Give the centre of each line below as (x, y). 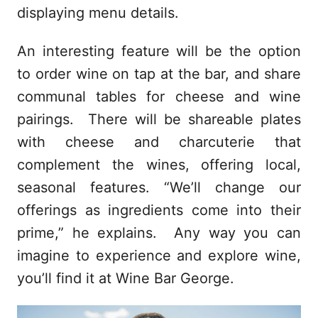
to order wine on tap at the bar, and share (159, 73)
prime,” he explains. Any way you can (159, 232)
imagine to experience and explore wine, (159, 255)
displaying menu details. (98, 12)
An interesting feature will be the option (159, 51)
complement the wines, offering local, (159, 164)
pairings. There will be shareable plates (159, 119)
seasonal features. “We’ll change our (159, 187)
